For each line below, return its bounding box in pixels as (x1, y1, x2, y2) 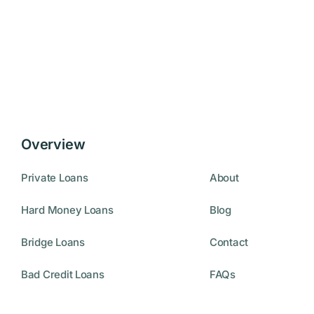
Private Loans (20, 171, 88, 185)
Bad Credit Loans (20, 268, 104, 282)
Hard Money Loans (20, 203, 114, 217)
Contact (209, 235, 249, 250)
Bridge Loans (20, 235, 85, 250)
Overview (20, 135, 86, 153)
